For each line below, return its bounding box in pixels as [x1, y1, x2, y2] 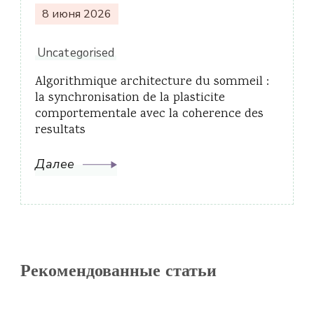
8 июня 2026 [42, 6, 111, 22]
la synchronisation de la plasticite [35, 89, 225, 107]
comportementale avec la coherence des [35, 105, 264, 123]
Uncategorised [37, 45, 115, 61]
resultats [35, 121, 86, 139]
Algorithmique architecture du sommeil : [35, 73, 269, 91]
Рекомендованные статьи [20, 260, 217, 286]
